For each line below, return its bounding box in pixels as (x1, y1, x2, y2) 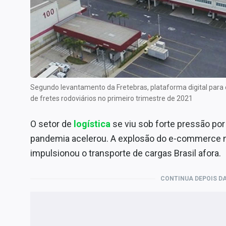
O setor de (30, 119, 74, 129)
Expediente (10, 89, 48, 98)
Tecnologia (10, 33, 48, 42)
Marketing (10, 17, 43, 26)
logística (74, 119, 110, 129)
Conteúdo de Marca (10, 57, 78, 66)
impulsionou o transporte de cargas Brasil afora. (30, 148, 221, 158)
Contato (10, 105, 37, 115)
